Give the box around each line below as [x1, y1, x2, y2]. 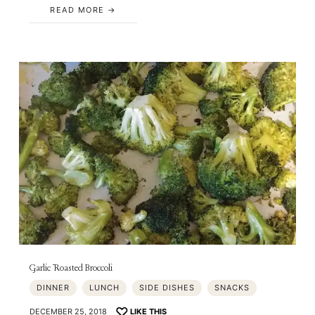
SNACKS [214, 283, 250, 293]
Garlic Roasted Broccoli [30, 262, 113, 275]
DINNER [37, 283, 70, 293]
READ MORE [50, 4, 105, 15]
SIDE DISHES [139, 283, 195, 293]
